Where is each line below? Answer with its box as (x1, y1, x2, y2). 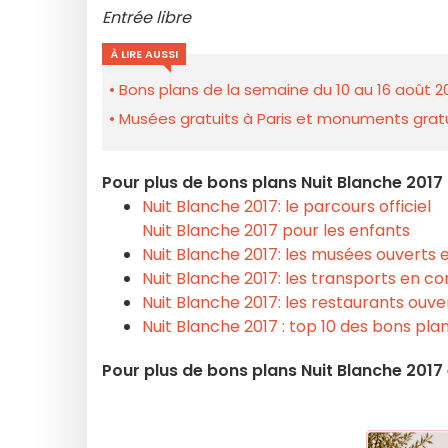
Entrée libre (102, 6, 191, 29)
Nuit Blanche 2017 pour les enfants (142, 219, 410, 242)
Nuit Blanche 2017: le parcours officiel (142, 195, 431, 218)
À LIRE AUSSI (110, 46, 178, 62)
